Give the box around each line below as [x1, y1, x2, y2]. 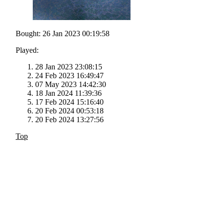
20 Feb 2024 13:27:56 [35, 115, 104, 124]
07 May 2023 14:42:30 [35, 80, 106, 89]
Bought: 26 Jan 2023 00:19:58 [16, 29, 109, 38]
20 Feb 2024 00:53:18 [35, 107, 104, 115]
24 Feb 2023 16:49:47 [35, 71, 104, 80]
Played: [16, 46, 39, 55]
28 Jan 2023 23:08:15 [35, 63, 102, 71]
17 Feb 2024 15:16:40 [35, 98, 104, 107]
